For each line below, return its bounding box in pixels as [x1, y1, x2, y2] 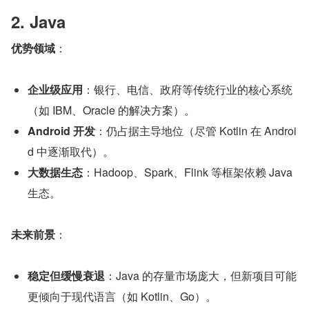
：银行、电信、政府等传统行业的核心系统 [83, 81, 292, 98]
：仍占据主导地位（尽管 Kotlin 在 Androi [95, 123, 297, 139]
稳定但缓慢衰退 [28, 268, 105, 284]
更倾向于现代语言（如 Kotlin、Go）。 [28, 288, 217, 305]
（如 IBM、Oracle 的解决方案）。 [28, 102, 195, 119]
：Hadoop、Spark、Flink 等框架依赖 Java [83, 164, 292, 181]
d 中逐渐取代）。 [28, 143, 114, 160]
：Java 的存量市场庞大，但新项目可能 [105, 268, 297, 284]
